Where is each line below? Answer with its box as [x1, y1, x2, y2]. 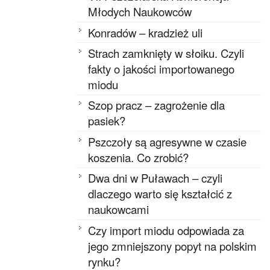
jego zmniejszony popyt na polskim [88, 237, 257, 254]
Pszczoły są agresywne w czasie [88, 133, 247, 149]
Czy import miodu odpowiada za [88, 222, 245, 238]
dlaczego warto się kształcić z [88, 186, 233, 202]
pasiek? [88, 113, 126, 129]
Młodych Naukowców [88, 4, 192, 20]
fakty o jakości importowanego [88, 60, 235, 77]
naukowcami [88, 201, 149, 218]
